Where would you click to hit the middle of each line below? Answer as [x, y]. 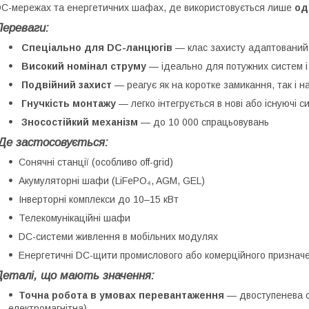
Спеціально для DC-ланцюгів [97, 47]
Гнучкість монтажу [69, 103]
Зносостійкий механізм [80, 122]
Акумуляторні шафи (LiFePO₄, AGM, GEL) [112, 180]
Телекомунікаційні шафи [74, 218]
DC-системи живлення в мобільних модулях [118, 236]
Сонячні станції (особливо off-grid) [96, 162]
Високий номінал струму [84, 66]
